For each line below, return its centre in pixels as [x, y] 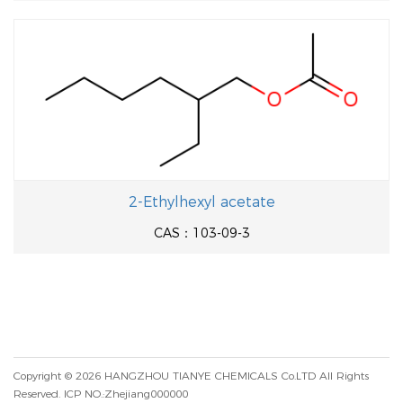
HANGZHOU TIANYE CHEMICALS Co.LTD [210, 376]
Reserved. [39, 394]
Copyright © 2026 [59, 376]
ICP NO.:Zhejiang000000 [126, 394]
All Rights [342, 376]
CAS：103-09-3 [201, 233]
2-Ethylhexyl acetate [201, 202]
